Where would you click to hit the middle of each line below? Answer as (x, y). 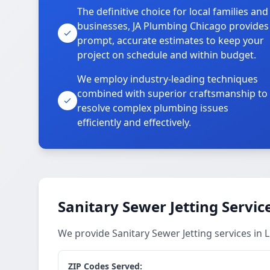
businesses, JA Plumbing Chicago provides (173, 26)
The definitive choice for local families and (173, 11)
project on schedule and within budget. (167, 55)
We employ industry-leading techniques (168, 79)
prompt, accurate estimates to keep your (171, 40)
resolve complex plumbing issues (153, 108)
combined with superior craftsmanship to (172, 93)
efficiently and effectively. (134, 122)
